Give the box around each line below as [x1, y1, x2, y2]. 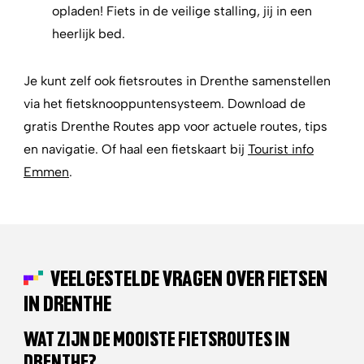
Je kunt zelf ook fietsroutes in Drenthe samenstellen [24, 73, 331, 89]
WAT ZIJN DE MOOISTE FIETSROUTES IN [24, 325, 290, 352]
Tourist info [248, 141, 314, 157]
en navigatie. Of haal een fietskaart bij [24, 141, 248, 157]
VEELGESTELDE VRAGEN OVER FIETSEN [50, 262, 327, 292]
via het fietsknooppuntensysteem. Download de [24, 96, 305, 111]
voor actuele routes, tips [184, 119, 327, 134]
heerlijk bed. [52, 26, 128, 41]
